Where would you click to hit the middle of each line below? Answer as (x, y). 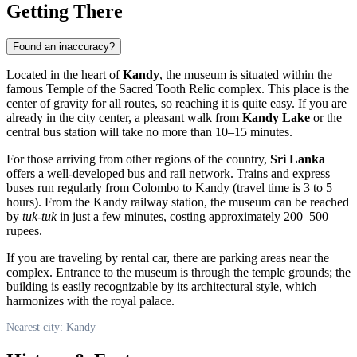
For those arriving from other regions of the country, (138, 159)
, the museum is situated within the (246, 74)
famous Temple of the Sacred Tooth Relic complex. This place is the (178, 88)
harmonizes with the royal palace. (90, 300)
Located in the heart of (65, 74)
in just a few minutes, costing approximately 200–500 (192, 216)
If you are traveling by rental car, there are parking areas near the (168, 257)
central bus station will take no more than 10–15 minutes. (149, 131)
